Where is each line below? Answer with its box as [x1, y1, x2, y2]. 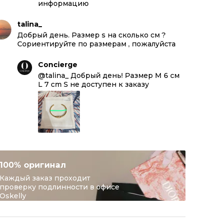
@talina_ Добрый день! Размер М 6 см [38, 71, 180, 80]
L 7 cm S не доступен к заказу [38, 80, 149, 89]
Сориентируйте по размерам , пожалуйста [17, 39, 176, 48]
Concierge [38, 60, 77, 69]
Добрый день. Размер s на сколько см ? [17, 31, 166, 39]
